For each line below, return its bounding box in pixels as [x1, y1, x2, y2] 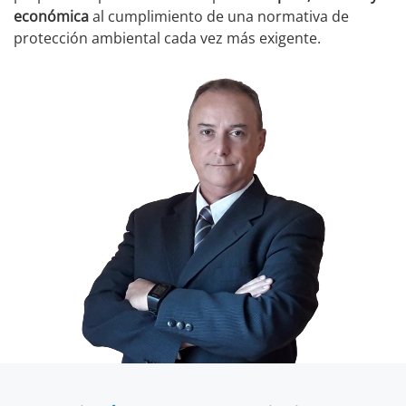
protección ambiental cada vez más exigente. [14, 28, 321, 48]
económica [14, 6, 89, 26]
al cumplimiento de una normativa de [89, 6, 349, 26]
